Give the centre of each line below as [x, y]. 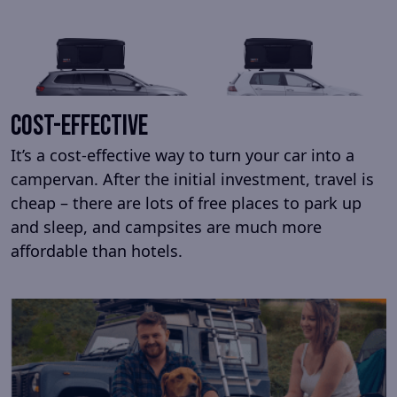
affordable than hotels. [97, 250]
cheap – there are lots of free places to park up [186, 202]
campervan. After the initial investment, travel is [192, 179]
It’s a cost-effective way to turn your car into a [183, 155]
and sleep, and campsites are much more [166, 226]
